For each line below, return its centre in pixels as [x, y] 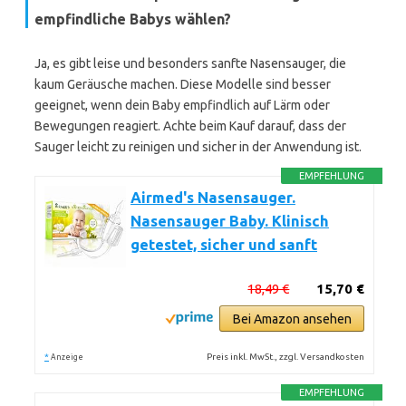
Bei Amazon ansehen [292, 319]
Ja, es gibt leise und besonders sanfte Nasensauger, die [190, 63]
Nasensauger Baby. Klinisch [230, 221]
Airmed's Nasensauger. [213, 198]
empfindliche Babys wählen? [133, 19]
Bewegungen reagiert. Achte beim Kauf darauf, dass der [190, 126]
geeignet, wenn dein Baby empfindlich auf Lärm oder [182, 105]
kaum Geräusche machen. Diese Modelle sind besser [183, 84]
